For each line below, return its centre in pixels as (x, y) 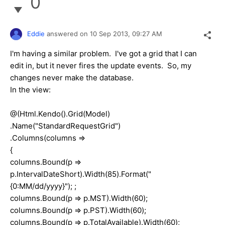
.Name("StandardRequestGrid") (65, 126)
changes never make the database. (72, 77)
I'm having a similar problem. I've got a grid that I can (103, 53)
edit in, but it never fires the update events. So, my (101, 65)
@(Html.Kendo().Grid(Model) (60, 114)
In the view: (30, 89)
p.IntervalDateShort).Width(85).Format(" (81, 174)
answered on (68, 33)
